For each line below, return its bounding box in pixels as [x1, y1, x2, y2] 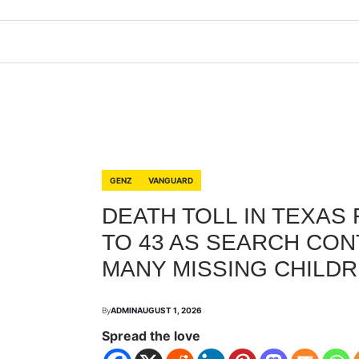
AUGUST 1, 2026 [136, 305, 202, 315]
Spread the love [101, 328, 200, 344]
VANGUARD [147, 175, 193, 185]
